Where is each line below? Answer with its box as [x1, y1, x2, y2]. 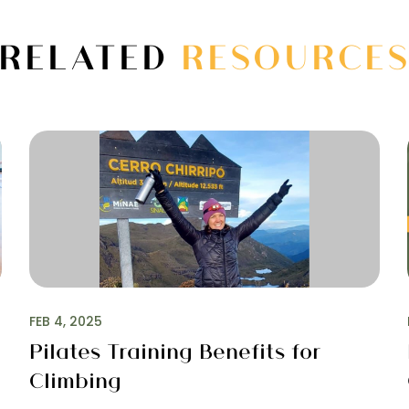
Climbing [29, 366, 122, 393]
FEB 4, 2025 [29, 312, 103, 330]
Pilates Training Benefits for [29, 337, 322, 363]
